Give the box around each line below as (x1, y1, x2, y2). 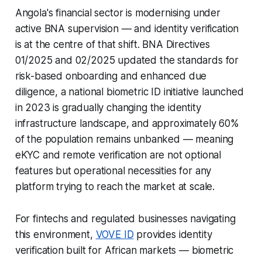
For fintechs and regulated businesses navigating (15, 212, 236, 225)
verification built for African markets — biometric (15, 244, 234, 256)
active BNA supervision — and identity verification (15, 22, 239, 35)
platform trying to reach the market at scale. (15, 180, 215, 192)
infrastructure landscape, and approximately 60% (15, 117, 239, 129)
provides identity (133, 228, 212, 240)
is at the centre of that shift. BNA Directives (15, 38, 210, 50)
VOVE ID (95, 228, 134, 240)
